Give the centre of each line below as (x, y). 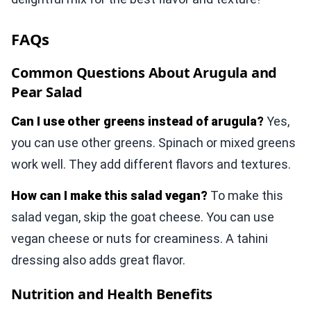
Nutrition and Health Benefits (112, 294)
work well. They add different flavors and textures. (151, 165)
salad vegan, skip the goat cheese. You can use (143, 217)
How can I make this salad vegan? (109, 196)
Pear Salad (47, 92)
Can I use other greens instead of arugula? (137, 121)
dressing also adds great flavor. (98, 260)
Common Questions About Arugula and (144, 73)
